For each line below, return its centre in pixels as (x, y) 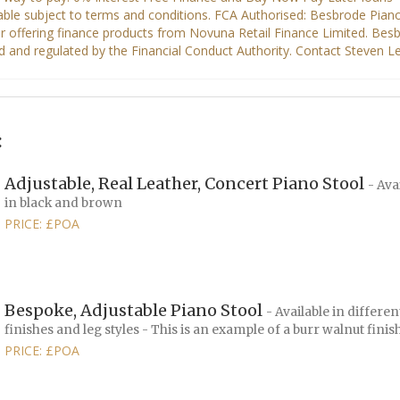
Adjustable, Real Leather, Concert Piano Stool (186, 183)
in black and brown (63, 203)
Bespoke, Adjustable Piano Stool (135, 310)
